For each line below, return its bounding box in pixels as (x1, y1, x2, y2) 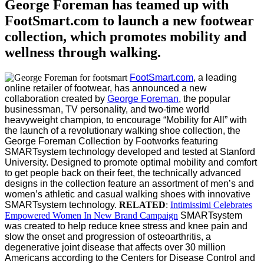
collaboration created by (5, 94, 107, 104)
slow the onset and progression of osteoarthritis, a (5, 232, 211, 242)
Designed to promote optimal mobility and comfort (51, 157, 257, 168)
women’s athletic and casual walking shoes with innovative (5, 189, 250, 200)
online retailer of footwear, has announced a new (5, 83, 207, 94)
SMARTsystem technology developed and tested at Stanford (5, 147, 255, 157)
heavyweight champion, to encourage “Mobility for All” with (5, 115, 247, 126)
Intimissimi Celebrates (170, 200, 252, 210)
